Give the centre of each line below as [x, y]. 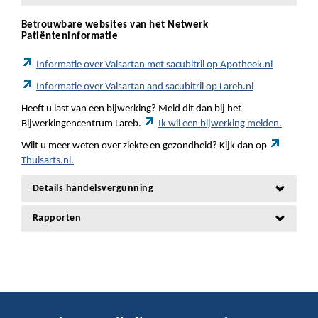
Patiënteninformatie [70, 37]
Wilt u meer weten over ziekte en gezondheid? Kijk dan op [145, 146]
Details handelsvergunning [93, 188]
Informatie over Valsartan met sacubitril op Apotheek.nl [154, 65]
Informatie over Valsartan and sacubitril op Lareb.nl [145, 87]
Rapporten [57, 218]
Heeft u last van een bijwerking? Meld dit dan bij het [131, 109]
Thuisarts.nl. [48, 161]
